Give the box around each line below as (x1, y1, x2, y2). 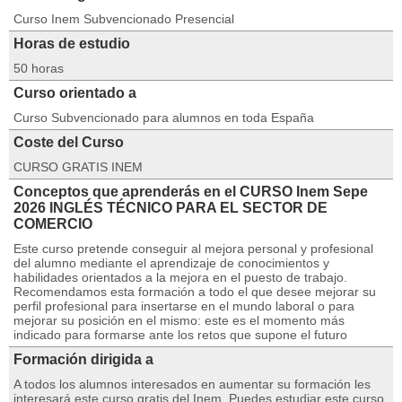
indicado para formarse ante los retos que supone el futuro (13, 328, 347, 342)
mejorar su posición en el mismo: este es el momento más (13, 313, 345, 328)
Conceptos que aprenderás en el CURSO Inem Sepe (13, 184, 368, 199)
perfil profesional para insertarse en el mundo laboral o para (13, 299, 354, 313)
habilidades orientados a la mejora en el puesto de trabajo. (13, 270, 347, 284)
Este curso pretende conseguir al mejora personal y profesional (13, 241, 373, 256)
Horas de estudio (13, 36, 130, 51)
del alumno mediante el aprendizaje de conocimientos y (13, 256, 329, 270)
